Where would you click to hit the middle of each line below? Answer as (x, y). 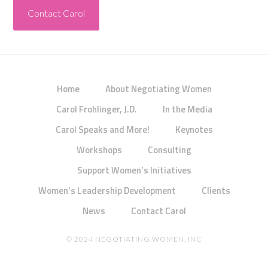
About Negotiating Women (158, 89)
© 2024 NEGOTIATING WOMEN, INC (134, 239)
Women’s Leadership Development (107, 191)
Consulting (170, 150)
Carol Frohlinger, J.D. (96, 109)
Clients (216, 191)
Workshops (99, 150)
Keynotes (194, 130)
